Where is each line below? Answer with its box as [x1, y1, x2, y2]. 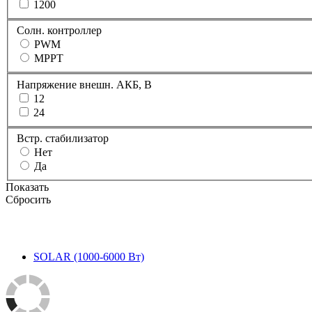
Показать [6, 181, 49, 194]
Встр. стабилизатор [17, 132, 109, 145]
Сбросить [6, 194, 51, 206]
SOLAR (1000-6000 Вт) [33, 251, 144, 263]
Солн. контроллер [17, 24, 102, 37]
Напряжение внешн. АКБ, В [17, 78, 152, 91]
